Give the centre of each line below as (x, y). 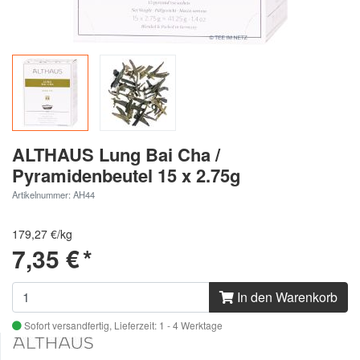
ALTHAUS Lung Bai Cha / (116, 154)
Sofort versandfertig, (68, 325)
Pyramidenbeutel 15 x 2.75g (126, 175)
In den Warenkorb (286, 297)
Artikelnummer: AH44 (53, 194)
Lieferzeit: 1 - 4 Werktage (168, 325)
